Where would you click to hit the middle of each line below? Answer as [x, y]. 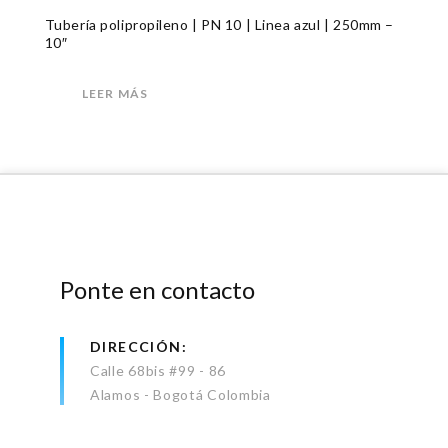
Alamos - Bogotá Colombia [180, 394]
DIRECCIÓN [136, 346]
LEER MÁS [115, 93]
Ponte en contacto [157, 289]
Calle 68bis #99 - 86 [158, 370]
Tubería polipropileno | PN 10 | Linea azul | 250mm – [219, 24]
